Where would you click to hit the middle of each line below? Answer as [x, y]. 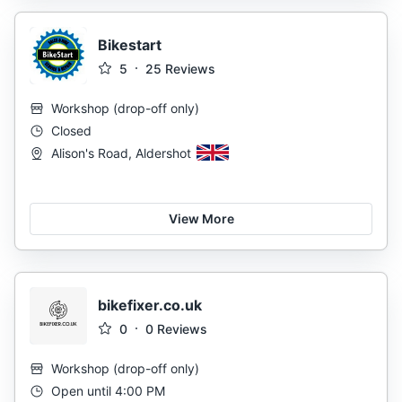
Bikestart [130, 44]
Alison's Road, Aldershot [121, 153]
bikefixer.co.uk [150, 305]
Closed [71, 131]
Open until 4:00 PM [108, 391]
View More [201, 218]
